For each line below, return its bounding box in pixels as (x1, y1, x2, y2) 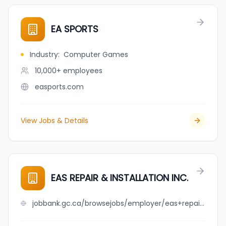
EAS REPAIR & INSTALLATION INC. (51, 172, 188, 184)
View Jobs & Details (21, 116, 88, 126)
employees (63, 66, 102, 76)
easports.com (35, 82, 84, 92)
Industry (30, 49, 58, 60)
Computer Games (64, 49, 128, 60)
